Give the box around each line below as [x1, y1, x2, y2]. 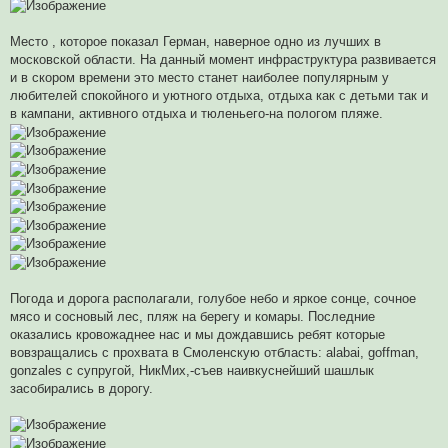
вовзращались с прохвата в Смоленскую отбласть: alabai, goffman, [10, 344, 419, 360]
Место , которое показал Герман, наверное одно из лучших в [10, 34, 381, 50]
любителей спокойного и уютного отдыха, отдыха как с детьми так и [10, 88, 428, 104]
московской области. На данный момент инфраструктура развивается [10, 52, 436, 68]
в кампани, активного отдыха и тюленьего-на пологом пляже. [10, 106, 383, 122]
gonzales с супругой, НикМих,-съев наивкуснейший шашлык [10, 362, 374, 378]
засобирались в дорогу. [10, 380, 153, 396]
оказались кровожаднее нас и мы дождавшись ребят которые [10, 326, 385, 342]
